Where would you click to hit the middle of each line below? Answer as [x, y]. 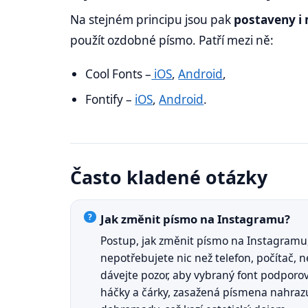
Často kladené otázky [169, 177]
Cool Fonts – [119, 74]
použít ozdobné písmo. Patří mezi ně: [172, 41]
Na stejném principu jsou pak [152, 20]
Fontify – [110, 99]
